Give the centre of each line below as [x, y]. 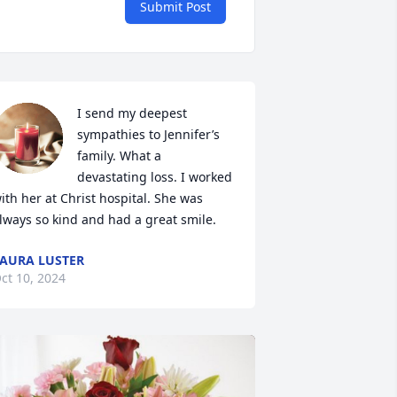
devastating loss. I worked [154, 177]
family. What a [119, 156]
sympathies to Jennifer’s [148, 134]
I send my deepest [132, 113]
